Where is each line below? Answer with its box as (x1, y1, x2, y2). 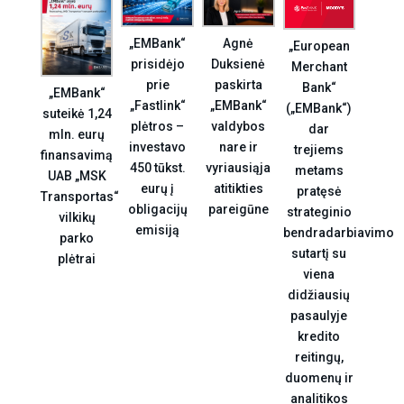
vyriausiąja (206, 160, 271, 175)
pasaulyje (290, 308, 348, 323)
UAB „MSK (47, 169, 106, 184)
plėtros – (131, 118, 185, 133)
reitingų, (294, 349, 344, 364)
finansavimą (41, 148, 114, 163)
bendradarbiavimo (282, 225, 394, 240)
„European (288, 38, 350, 53)
